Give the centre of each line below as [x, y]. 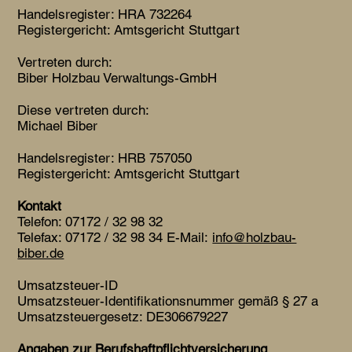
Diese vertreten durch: [84, 110]
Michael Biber [58, 125]
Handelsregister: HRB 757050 [105, 158]
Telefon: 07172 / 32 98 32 [90, 221]
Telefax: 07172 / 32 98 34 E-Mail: [115, 237]
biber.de [41, 253]
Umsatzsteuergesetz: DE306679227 [123, 316]
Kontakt [40, 205]
